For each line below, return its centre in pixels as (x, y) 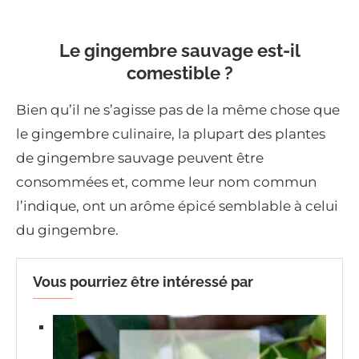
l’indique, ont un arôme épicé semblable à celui (177, 206)
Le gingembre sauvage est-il (179, 51)
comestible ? (179, 73)
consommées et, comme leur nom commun (166, 182)
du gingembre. (67, 230)
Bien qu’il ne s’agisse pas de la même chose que (178, 110)
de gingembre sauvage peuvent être (140, 158)
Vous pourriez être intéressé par (143, 282)
